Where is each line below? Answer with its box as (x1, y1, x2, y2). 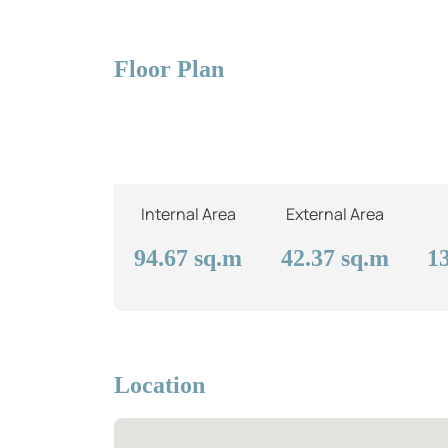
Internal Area (140, 202, 236, 225)
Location (114, 371, 205, 398)
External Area (285, 202, 384, 225)
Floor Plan (114, 56, 224, 82)
